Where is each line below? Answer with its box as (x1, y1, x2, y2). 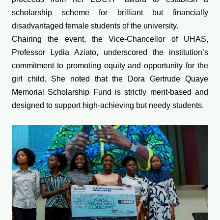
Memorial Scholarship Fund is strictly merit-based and (12, 88, 208, 97)
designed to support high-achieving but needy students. (12, 101, 204, 110)
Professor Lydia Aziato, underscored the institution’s (12, 48, 208, 57)
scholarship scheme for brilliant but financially (12, 8, 208, 17)
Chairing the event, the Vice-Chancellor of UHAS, (12, 35, 208, 44)
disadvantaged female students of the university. (12, 22, 178, 30)
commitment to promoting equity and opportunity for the (12, 61, 208, 70)
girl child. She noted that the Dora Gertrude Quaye (12, 75, 208, 83)
